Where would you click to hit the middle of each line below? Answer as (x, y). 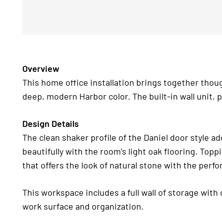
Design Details (51, 123)
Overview (41, 68)
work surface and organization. (83, 206)
